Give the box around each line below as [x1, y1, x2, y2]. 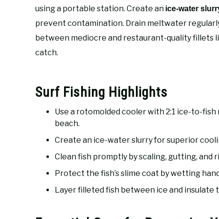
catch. [35, 48, 58, 57]
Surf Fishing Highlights [35, 84, 168, 100]
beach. [55, 119, 80, 128]
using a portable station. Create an [35, 4, 165, 13]
